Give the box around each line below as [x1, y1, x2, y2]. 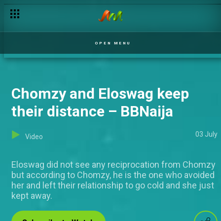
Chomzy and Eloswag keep [11, 85, 189, 102]
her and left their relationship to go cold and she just [11, 180, 214, 190]
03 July [195, 130, 218, 138]
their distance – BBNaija [11, 103, 173, 120]
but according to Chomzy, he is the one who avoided [11, 170, 215, 180]
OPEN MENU [95, 40, 131, 45]
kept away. [11, 190, 52, 201]
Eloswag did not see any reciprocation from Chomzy [11, 159, 216, 170]
